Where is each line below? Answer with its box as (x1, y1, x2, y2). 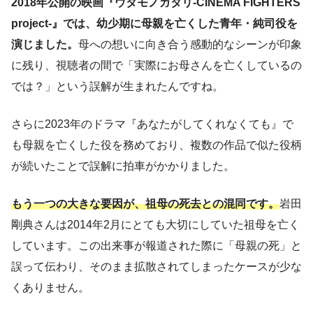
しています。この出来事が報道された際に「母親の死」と (11, 240, 302, 252)
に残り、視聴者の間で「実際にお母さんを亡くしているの (11, 59, 302, 72)
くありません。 (11, 282, 89, 294)
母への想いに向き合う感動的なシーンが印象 (78, 38, 302, 51)
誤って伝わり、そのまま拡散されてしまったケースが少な (11, 261, 302, 273)
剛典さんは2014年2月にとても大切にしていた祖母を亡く (11, 219, 300, 231)
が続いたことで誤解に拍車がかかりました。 (11, 160, 235, 173)
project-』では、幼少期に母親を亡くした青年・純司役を (11, 17, 298, 30)
